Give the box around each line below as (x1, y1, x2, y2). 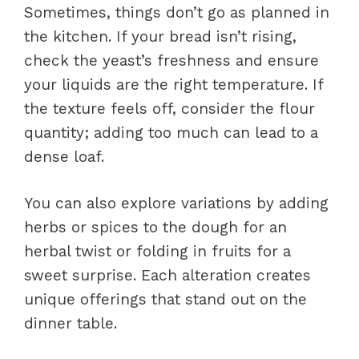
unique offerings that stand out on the (24, 290, 307, 309)
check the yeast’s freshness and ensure (24, 50, 319, 70)
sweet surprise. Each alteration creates (24, 266, 311, 284)
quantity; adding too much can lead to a (24, 123, 318, 142)
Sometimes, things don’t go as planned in (24, 2, 329, 22)
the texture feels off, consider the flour (24, 99, 315, 118)
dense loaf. (24, 147, 104, 166)
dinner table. (24, 314, 117, 333)
